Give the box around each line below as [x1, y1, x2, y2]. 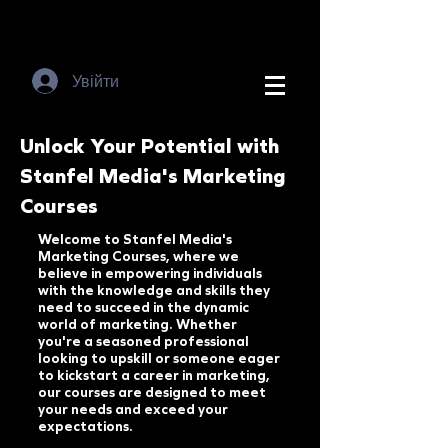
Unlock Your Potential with [20, 133, 279, 159]
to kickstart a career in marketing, [38, 367, 270, 384]
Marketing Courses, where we [38, 248, 239, 265]
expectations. [38, 418, 133, 435]
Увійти [72, 70, 119, 91]
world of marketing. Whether [38, 316, 237, 333]
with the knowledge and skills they [38, 282, 270, 299]
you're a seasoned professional [38, 333, 249, 350]
